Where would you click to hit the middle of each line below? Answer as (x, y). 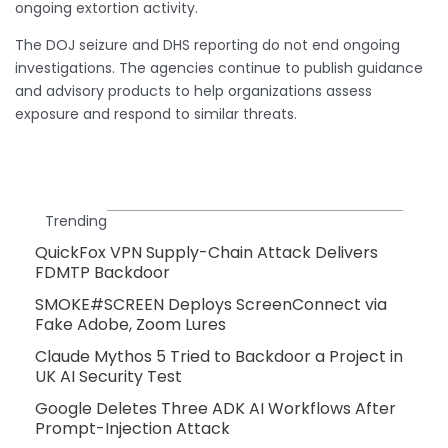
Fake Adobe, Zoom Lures (130, 324)
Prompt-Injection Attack (132, 428)
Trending (76, 220)
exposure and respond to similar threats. (156, 113)
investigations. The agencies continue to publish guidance (219, 67)
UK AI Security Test (108, 376)
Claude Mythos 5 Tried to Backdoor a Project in (219, 356)
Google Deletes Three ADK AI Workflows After (215, 408)
